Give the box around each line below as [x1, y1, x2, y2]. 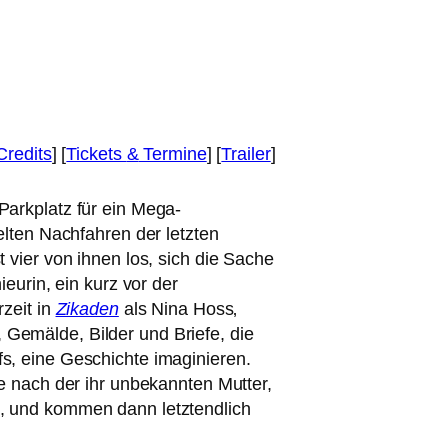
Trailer [221, 144, 271, 164]
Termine [138, 144, 207, 164]
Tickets [66, 144, 127, 164]
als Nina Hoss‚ [118, 299, 238, 319]
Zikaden [55, 299, 119, 319]
